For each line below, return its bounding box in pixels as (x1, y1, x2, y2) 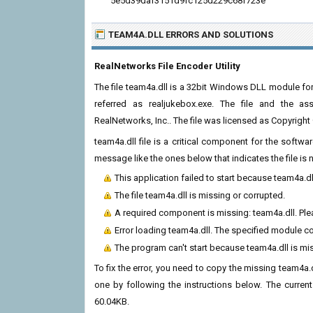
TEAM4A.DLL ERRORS (108, 29, 199, 40)
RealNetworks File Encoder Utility (94, 61, 240, 71)
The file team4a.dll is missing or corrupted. (115, 190, 285, 201)
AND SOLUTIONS (199, 29, 273, 40)
